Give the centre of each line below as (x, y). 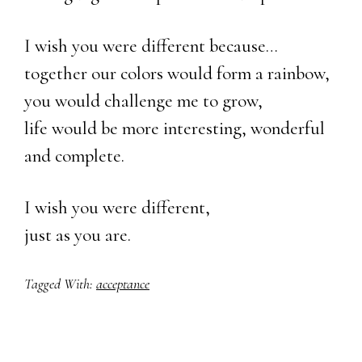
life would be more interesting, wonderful (175, 128)
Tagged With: (60, 283)
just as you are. (78, 235)
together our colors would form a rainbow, (177, 73)
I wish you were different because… (151, 46)
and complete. (74, 156)
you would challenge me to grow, (143, 101)
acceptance (123, 283)
